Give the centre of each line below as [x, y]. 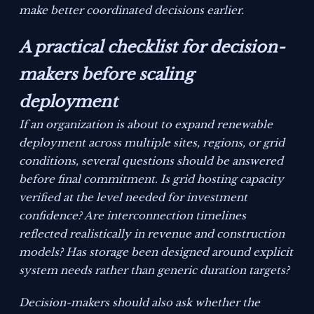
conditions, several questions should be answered [151, 161]
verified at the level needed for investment [134, 198]
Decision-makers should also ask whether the [140, 303]
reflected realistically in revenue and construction [152, 234]
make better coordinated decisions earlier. [132, 11]
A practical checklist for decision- [152, 47]
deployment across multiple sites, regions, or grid [152, 143]
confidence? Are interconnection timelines [133, 216]
